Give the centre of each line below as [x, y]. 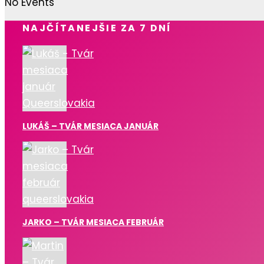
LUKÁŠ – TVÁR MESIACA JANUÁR [90, 126]
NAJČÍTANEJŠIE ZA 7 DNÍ [97, 28]
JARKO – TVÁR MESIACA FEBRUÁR [93, 222]
